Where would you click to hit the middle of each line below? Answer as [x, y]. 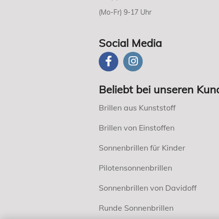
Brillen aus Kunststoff [137, 108]
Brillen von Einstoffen [137, 128]
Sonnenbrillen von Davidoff [148, 188]
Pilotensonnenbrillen [135, 168]
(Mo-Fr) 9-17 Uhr [125, 12]
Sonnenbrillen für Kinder [142, 148]
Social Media [130, 43]
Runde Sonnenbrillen [136, 208]
